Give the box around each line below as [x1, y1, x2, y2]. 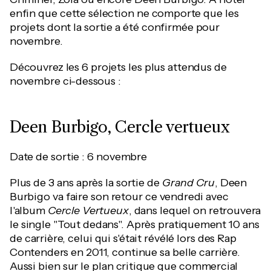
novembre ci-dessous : [10, 74, 121, 88]
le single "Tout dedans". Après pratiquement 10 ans [10, 218, 260, 231]
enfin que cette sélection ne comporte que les [10, 7, 239, 20]
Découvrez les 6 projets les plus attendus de [10, 60, 227, 74]
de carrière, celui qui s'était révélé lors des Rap [10, 232, 237, 245]
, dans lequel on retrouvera [128, 204, 261, 217]
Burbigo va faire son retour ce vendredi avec [10, 190, 229, 203]
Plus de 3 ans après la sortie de [10, 176, 162, 189]
